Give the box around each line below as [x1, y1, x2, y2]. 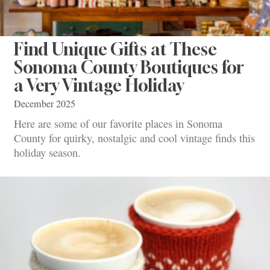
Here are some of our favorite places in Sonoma [14, 116, 222, 131]
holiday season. [14, 145, 81, 160]
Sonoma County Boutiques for [14, 57, 244, 77]
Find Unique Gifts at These [14, 39, 217, 59]
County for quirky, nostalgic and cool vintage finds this [14, 131, 255, 146]
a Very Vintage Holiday [14, 75, 184, 95]
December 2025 [14, 96, 75, 110]
